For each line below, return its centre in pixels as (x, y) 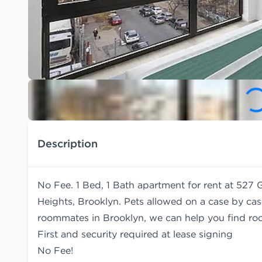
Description (68, 143)
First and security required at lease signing (135, 234)
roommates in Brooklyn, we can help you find (143, 218)
